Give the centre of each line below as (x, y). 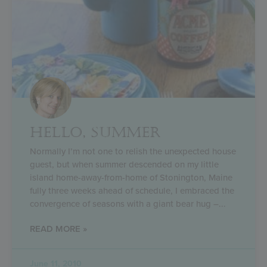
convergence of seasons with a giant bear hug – (124, 204)
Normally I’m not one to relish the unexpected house (133, 151)
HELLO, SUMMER (96, 132)
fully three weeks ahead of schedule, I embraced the (132, 190)
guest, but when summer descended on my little (124, 164)
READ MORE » (58, 229)
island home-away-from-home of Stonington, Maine (131, 177)
